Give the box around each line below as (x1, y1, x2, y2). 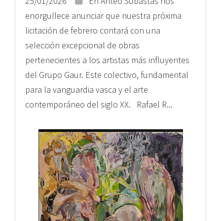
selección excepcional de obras (25, 39, 140, 51)
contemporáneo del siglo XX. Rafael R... (25, 99, 173, 110)
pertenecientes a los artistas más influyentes (25, 54, 189, 66)
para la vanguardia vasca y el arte (25, 84, 148, 95)
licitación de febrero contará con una (25, 25, 160, 36)
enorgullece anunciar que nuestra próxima (25, 10, 182, 21)
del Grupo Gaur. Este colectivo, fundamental (25, 69, 188, 80)
